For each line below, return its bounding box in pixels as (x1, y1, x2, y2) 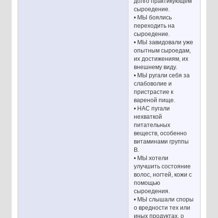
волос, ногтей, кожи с (134, 171, 192, 179)
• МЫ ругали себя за (134, 72, 190, 79)
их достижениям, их (134, 55, 189, 63)
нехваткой (134, 113, 163, 121)
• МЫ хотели (134, 155, 169, 162)
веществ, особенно (134, 130, 187, 137)
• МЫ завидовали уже (134, 39, 194, 46)
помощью (134, 180, 161, 187)
